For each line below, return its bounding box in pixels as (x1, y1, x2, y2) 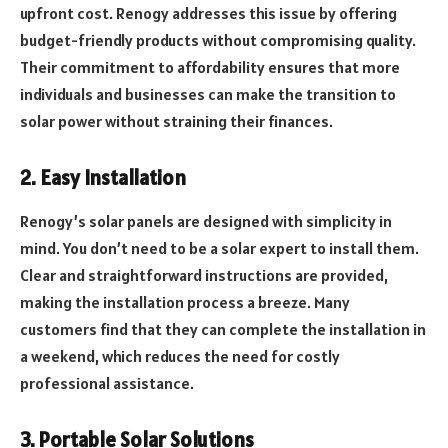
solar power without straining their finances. (20, 111, 333, 132)
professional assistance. (20, 373, 194, 394)
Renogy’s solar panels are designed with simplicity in (20, 211, 392, 232)
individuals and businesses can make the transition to (20, 84, 396, 105)
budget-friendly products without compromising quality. (20, 30, 416, 51)
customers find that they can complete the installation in (20, 319, 426, 340)
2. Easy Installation (20, 164, 186, 191)
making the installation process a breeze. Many (20, 292, 350, 313)
